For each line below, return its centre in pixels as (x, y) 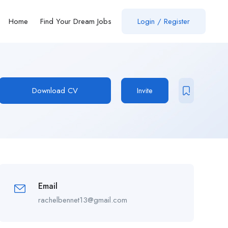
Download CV (55, 90)
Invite (145, 90)
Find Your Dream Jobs (76, 21)
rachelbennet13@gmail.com (82, 200)
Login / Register (164, 21)
